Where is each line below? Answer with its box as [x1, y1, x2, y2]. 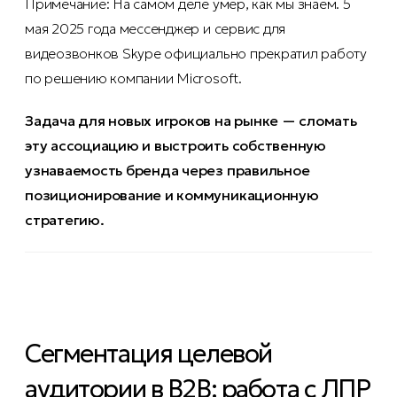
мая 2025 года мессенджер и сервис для [25, 19, 286, 38]
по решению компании [25, 69, 174, 88]
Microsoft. [173, 69, 242, 88]
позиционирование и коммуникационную [25, 186, 319, 205]
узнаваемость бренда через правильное [25, 161, 310, 180]
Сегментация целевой [25, 338, 272, 370]
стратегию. [25, 211, 105, 230]
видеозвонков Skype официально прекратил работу [25, 44, 367, 63]
